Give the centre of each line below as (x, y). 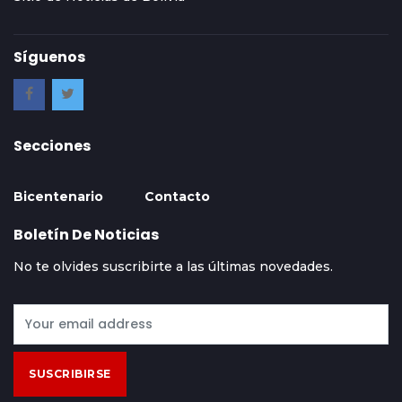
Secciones (52, 145)
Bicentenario (58, 196)
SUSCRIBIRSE (70, 373)
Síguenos (49, 57)
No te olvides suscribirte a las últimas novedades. (173, 266)
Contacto (177, 196)
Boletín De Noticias (86, 234)
